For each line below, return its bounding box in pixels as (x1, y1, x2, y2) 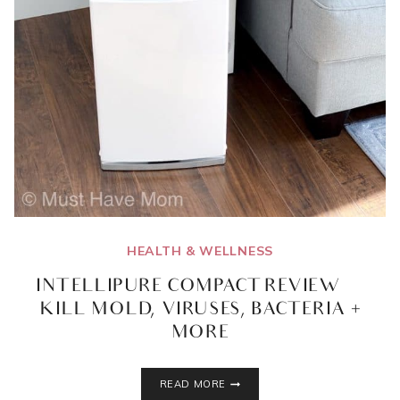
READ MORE (159, 378, 226, 391)
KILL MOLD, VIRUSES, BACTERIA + (39, 300, 360, 322)
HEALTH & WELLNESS (127, 243, 273, 260)
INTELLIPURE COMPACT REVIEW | (36, 277, 364, 299)
